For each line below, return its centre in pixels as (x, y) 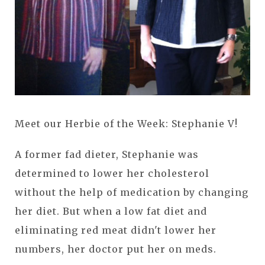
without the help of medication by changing (132, 193)
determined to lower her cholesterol (112, 174)
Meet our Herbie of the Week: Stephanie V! (126, 124)
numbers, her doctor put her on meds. (116, 249)
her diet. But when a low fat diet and (111, 211)
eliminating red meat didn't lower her (116, 230)
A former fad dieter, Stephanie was (107, 155)
